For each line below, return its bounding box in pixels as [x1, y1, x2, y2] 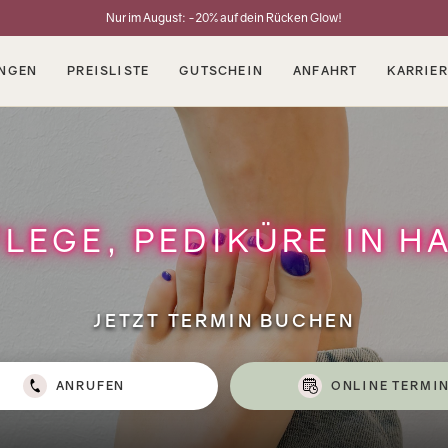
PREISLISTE [67, 63, 150, 78]
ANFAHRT [292, 63, 358, 78]
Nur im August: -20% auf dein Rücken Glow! [106, 10, 342, 25]
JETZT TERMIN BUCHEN [93, 308, 355, 331]
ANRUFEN [55, 378, 126, 393]
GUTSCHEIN [179, 63, 263, 78]
